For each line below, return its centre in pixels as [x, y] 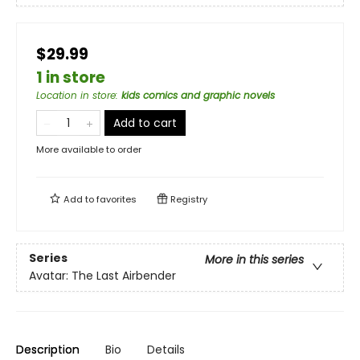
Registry [188, 199]
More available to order [89, 149]
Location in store [76, 95]
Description [48, 350]
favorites [117, 199]
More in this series [254, 260]
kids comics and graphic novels [198, 95]
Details [166, 350]
